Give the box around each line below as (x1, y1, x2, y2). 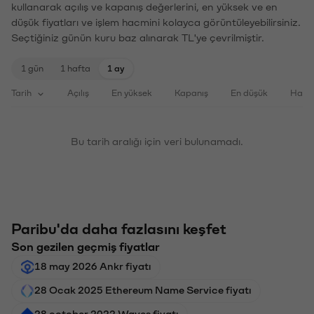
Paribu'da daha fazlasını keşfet (11, 221, 226, 235)
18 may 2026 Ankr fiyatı (34, 260, 151, 271)
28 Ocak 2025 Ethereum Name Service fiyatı (34, 284, 252, 294)
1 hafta (60, 63, 90, 71)
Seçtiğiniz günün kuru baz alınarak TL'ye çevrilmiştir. (11, 32, 264, 42)
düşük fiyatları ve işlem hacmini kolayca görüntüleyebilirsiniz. (11, 16, 301, 27)
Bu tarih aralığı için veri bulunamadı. (71, 135, 243, 146)
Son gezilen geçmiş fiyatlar (11, 240, 160, 252)
